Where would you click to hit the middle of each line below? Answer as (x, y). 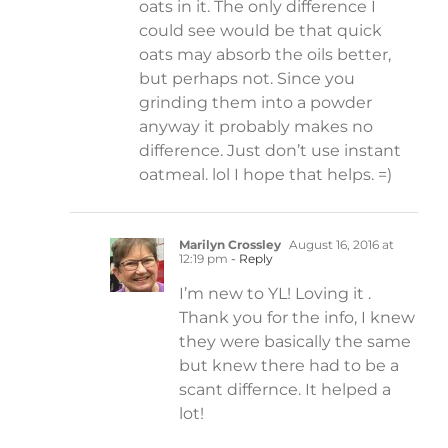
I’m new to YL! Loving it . (275, 294)
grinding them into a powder (255, 103)
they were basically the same (295, 342)
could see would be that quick (260, 31)
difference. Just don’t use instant (270, 151)
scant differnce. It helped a (285, 390)
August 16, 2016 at (340, 245)
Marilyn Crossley (230, 245)
